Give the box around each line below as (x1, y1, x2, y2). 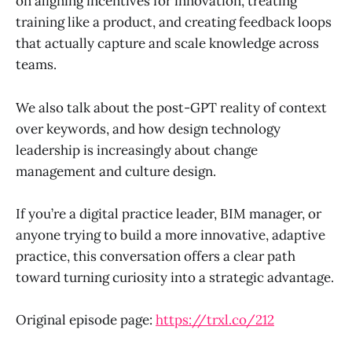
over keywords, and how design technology (16, 119, 280, 137)
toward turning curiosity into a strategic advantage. (16, 268, 334, 286)
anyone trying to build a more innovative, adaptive (16, 225, 325, 244)
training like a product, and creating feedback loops (16, 13, 332, 31)
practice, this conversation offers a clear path (16, 247, 295, 265)
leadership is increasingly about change (16, 141, 258, 159)
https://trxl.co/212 (156, 311, 274, 329)
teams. (16, 56, 57, 74)
